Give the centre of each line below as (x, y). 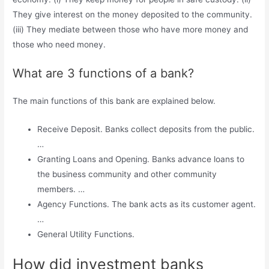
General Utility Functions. (86, 234)
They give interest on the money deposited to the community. (133, 14)
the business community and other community (127, 174)
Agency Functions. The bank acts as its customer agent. (147, 204)
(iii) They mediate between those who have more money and (131, 29)
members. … (61, 189)
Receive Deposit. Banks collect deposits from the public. (146, 129)
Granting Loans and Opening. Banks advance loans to (141, 159)
